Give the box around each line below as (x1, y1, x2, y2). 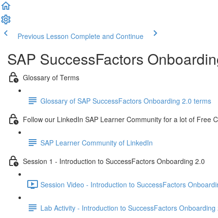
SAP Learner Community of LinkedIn (40, 137, 153, 147)
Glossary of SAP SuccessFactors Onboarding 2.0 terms (40, 95, 211, 106)
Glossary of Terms (23, 72, 79, 82)
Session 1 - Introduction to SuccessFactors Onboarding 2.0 (23, 156, 205, 166)
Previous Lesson (18, 31, 69, 41)
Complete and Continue (71, 31, 144, 41)
